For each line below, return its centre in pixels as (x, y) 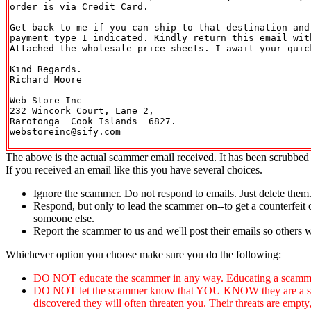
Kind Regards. (46, 69)
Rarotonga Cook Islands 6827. (93, 121)
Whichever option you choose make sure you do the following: (143, 254)
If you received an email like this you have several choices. (134, 169)
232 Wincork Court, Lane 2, (82, 110)
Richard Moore (46, 79)
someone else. (64, 218)
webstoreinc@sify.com (65, 131)
